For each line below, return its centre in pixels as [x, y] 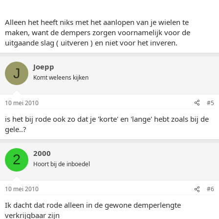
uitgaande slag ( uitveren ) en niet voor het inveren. [91, 43]
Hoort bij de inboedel [62, 164]
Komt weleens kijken [61, 77]
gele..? [16, 129]
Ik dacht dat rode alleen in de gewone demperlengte [93, 205]
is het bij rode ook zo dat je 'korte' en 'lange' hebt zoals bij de [107, 119]
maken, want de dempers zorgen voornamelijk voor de [98, 32]
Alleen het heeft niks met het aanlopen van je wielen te [97, 22]
